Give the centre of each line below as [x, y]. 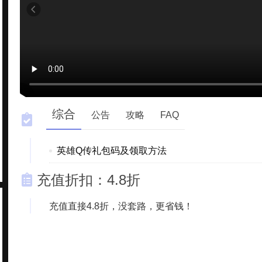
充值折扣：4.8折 [89, 180]
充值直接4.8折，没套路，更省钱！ [121, 206]
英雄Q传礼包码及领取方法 [111, 151]
